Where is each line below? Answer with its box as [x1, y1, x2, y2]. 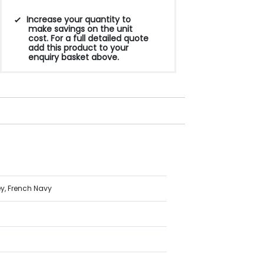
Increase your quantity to [27, 14, 131, 25]
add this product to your [28, 42, 128, 54]
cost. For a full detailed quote [28, 32, 148, 44]
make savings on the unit [28, 23, 133, 35]
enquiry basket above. [28, 51, 119, 63]
